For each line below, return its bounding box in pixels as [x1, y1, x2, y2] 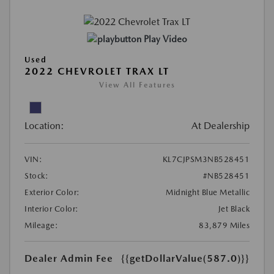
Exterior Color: [24, 188, 80, 198]
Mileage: [24, 221, 58, 231]
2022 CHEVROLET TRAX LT [24, 65, 169, 78]
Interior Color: [24, 204, 79, 214]
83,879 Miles [199, 221, 250, 231]
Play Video [143, 34, 187, 45]
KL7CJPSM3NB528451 [162, 155, 250, 165]
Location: [24, 120, 64, 132]
